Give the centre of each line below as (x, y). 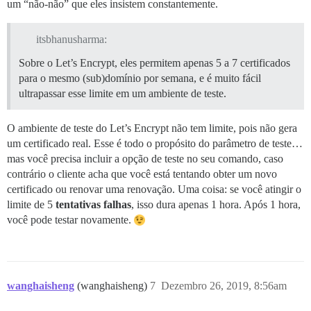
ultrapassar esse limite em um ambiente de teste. (123, 93)
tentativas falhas (93, 204)
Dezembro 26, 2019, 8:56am (224, 285)
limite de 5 (31, 204)
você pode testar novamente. (70, 219)
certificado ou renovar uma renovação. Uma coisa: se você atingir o (154, 189)
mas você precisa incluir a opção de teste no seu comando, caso (145, 158)
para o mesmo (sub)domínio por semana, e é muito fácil (140, 78)
